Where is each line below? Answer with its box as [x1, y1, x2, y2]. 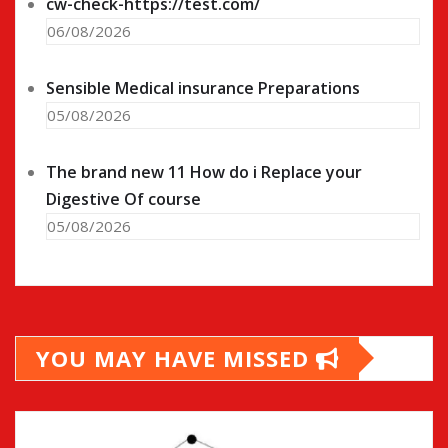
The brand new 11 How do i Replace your [46, 160, 362, 183]
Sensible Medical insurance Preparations [46, 76, 360, 99]
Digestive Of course [46, 187, 201, 210]
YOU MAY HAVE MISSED [36, 342, 316, 373]
